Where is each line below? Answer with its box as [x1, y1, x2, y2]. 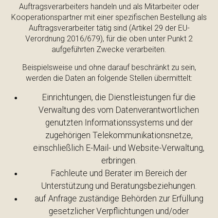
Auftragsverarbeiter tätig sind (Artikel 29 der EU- [28, 23, 190, 33]
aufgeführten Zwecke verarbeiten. [52, 45, 166, 54]
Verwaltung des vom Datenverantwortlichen [38, 105, 199, 115]
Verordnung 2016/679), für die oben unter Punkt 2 [25, 34, 193, 43]
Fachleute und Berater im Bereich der [51, 168, 187, 178]
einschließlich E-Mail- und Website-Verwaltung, [33, 143, 204, 153]
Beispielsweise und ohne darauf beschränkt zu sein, [22, 63, 196, 72]
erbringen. [101, 156, 137, 165]
